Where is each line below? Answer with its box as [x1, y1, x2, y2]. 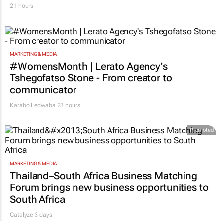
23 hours [55, 102, 80, 109]
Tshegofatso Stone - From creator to [10, 72, 172, 84]
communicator [10, 84, 76, 96]
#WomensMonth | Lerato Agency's [10, 60, 168, 73]
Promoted [189, 127, 214, 134]
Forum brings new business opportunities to [10, 181, 209, 193]
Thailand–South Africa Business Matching [10, 169, 198, 182]
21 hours [10, 2, 34, 9]
